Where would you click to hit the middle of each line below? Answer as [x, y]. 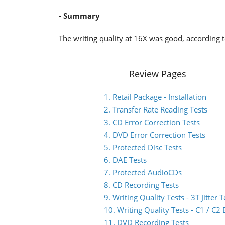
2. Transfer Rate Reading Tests [156, 109]
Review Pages [158, 74]
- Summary [79, 16]
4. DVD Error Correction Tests [155, 135]
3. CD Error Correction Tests [152, 122]
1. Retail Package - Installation [155, 97]
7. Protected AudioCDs [143, 172]
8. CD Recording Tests [141, 185]
